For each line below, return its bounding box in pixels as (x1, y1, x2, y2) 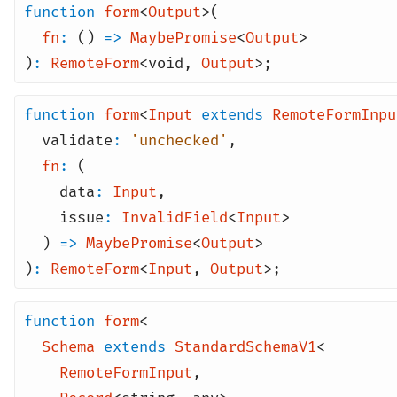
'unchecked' (130, 131, 228, 150)
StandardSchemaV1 (175, 337, 316, 356)
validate (42, 131, 113, 150)
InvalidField (121, 208, 228, 227)
